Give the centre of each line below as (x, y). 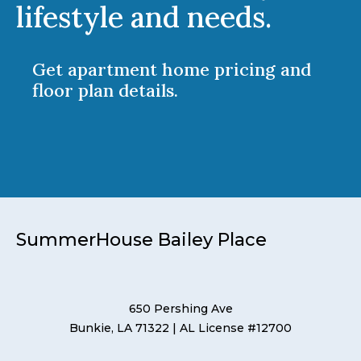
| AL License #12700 (232, 328)
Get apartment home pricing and (172, 69)
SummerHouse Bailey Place (141, 239)
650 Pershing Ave (180, 308)
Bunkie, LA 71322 (119, 328)
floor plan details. (105, 90)
